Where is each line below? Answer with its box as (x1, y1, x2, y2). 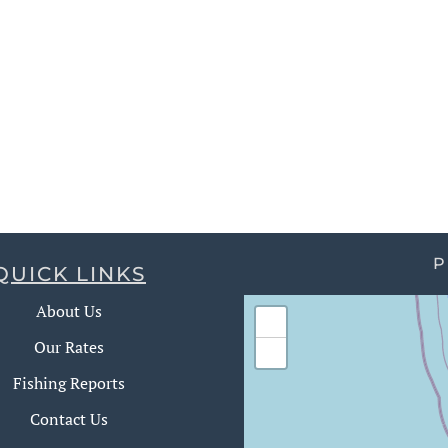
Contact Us (30, 408, 108, 430)
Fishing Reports (13, 372, 125, 394)
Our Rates (34, 336, 104, 358)
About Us (36, 300, 102, 322)
